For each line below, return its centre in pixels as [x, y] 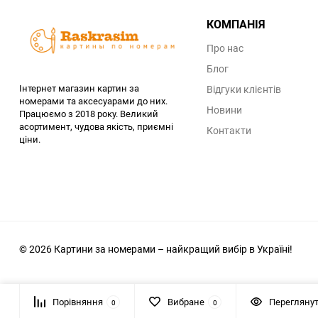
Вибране [186, 301]
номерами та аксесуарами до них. [93, 101]
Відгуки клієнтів [244, 89]
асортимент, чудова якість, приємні [96, 127]
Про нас [225, 48]
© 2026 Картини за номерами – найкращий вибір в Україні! [156, 249]
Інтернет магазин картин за [79, 88]
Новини [224, 110]
